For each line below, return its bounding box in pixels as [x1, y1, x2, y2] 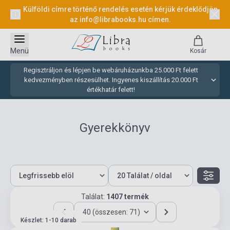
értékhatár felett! [87, 86, 135, 93]
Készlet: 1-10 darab [21, 217, 76, 224]
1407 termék [106, 193, 149, 201]
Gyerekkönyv [80, 121, 150, 135]
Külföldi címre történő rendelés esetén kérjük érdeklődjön [23, 5, 218, 13]
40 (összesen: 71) [83, 208, 140, 216]
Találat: [81, 193, 106, 201]
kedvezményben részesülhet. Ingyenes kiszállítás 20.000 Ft [24, 76, 198, 84]
